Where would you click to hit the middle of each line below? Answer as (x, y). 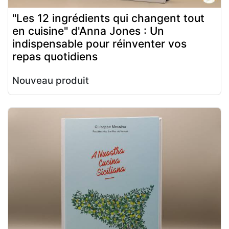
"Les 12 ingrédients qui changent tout (108, 18)
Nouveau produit (51, 80)
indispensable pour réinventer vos (99, 43)
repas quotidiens (55, 56)
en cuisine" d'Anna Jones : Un (88, 31)
